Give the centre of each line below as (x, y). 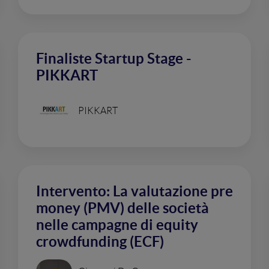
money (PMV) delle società (122, 208)
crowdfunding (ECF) (100, 242)
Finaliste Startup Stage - (114, 59)
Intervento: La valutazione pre (134, 191)
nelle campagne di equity (117, 225)
